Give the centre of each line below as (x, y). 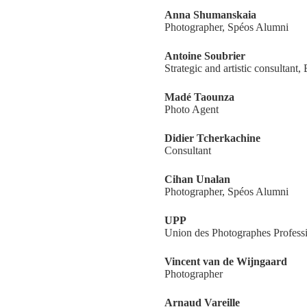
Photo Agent (192, 109)
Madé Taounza (199, 97)
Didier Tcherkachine (212, 138)
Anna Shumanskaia (210, 15)
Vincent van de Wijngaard (226, 261)
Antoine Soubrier (205, 56)
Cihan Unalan (197, 179)
